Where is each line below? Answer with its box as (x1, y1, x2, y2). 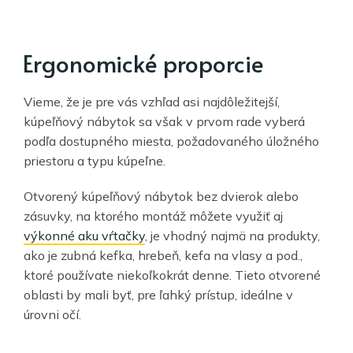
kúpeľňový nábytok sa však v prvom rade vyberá (24, 113, 305, 129)
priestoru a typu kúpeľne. (24, 152, 165, 169)
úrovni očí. (24, 306, 81, 322)
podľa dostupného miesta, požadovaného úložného (24, 132, 319, 149)
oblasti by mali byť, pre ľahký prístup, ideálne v (24, 286, 293, 303)
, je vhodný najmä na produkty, (145, 227, 320, 243)
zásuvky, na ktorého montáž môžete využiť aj (24, 207, 283, 224)
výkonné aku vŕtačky (24, 227, 145, 243)
